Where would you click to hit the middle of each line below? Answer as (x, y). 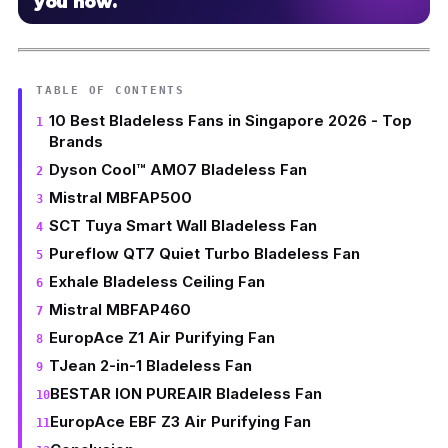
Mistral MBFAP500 (120, 197)
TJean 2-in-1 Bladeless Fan (150, 365)
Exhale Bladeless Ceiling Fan (156, 281)
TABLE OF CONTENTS (110, 90)
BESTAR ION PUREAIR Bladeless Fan (186, 393)
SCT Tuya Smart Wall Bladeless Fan (182, 225)
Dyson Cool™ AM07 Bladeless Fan (177, 169)
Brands (75, 141)
